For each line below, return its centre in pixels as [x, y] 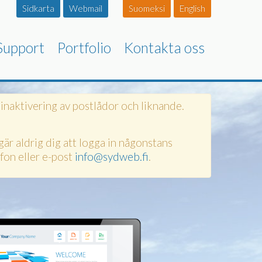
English [192, 8]
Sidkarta [38, 8]
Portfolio [84, 48]
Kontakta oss [164, 48]
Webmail [86, 8]
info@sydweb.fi [112, 156]
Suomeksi [147, 8]
